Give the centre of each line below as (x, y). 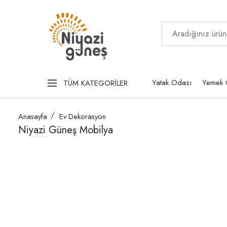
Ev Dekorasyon (83, 117)
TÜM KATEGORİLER (96, 83)
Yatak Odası (172, 83)
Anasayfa (33, 117)
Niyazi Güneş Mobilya (66, 130)
